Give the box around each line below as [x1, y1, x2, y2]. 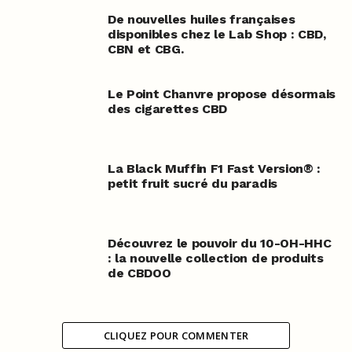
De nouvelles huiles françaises [107, 12, 295, 27]
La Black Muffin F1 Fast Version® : [107, 161, 321, 177]
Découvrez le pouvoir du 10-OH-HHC [107, 236, 332, 251]
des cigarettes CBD [107, 101, 228, 117]
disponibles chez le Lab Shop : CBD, [107, 27, 326, 42]
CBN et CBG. [107, 42, 184, 57]
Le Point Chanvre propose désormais [107, 86, 335, 102]
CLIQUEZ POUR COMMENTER [103, 328, 249, 343]
